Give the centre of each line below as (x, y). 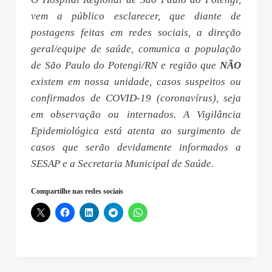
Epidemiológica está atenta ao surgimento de (136, 131)
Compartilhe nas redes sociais (77, 192)
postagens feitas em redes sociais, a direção (136, 33)
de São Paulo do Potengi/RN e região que (125, 66)
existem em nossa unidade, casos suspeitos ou (136, 82)
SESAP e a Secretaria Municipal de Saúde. (124, 164)
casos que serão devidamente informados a (136, 148)
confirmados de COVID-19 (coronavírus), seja (136, 98)
